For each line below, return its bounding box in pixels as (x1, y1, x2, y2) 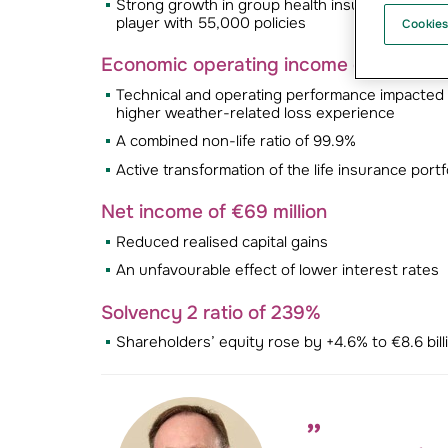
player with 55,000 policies (115, 12, 306, 33)
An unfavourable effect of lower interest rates (115, 260, 439, 281)
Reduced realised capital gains (115, 231, 328, 252)
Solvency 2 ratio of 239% (100, 300, 321, 325)
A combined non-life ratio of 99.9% (115, 131, 356, 152)
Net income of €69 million (100, 200, 327, 225)
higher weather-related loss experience (115, 102, 395, 123)
